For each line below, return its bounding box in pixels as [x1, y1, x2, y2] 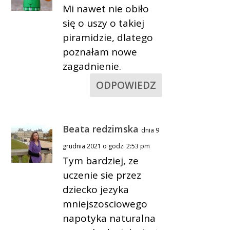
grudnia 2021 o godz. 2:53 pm [63, 141, 150, 150]
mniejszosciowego [63, 197, 148, 210]
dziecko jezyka [63, 182, 129, 196]
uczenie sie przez [63, 168, 142, 182]
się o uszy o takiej [63, 16, 145, 30]
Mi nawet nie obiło [63, 2, 149, 15]
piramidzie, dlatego [63, 30, 154, 44]
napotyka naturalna [63, 211, 156, 225]
